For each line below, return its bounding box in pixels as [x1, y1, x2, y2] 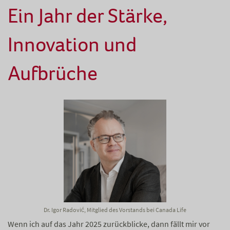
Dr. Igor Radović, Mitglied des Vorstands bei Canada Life [44, 206, 186, 214]
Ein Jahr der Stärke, [8, 2, 167, 29]
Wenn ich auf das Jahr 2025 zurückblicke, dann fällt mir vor [8, 219, 210, 229]
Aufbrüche [8, 60, 98, 87]
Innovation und [8, 31, 137, 58]
